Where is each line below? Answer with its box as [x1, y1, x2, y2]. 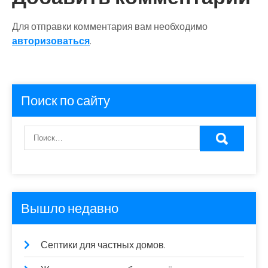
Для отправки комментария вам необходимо [12, 20, 208, 33]
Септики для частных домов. [41, 239, 166, 251]
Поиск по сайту [21, 92, 110, 109]
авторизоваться [12, 35, 90, 47]
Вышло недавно [21, 200, 118, 217]
